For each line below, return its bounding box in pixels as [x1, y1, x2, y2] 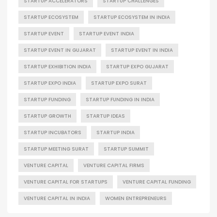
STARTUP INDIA [96, 129, 135, 136]
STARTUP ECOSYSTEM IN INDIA [93, 14, 170, 20]
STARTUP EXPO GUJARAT [106, 63, 169, 70]
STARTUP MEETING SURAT [24, 145, 89, 152]
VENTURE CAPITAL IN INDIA [24, 195, 90, 201]
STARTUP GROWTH [24, 112, 71, 119]
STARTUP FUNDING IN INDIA [86, 96, 155, 103]
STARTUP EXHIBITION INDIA [24, 63, 91, 70]
